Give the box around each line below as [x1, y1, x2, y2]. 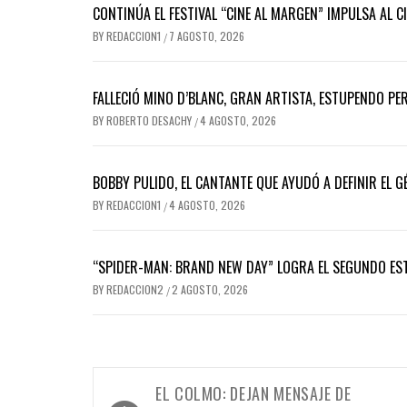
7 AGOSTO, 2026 [169, 27, 244, 44]
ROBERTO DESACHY [106, 112, 194, 128]
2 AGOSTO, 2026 [172, 281, 248, 297]
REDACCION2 [106, 281, 166, 297]
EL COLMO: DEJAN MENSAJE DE [155, 381, 352, 405]
